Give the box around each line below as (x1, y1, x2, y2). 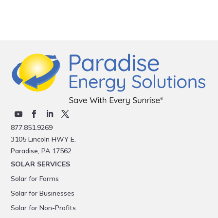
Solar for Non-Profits (11, 203, 76, 212)
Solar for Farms (11, 174, 59, 183)
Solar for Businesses (11, 188, 75, 198)
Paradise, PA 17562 (11, 146, 72, 155)
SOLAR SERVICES (11, 159, 71, 168)
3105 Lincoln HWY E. (11, 134, 76, 144)
